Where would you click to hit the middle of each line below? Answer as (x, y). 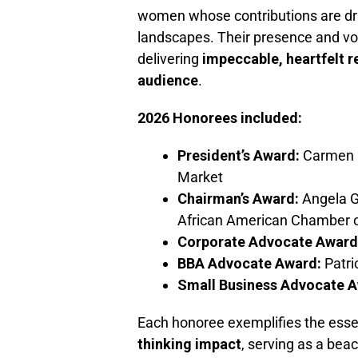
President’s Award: (239, 156)
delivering (170, 59)
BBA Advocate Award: (249, 264)
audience (168, 81)
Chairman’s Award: (238, 199)
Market (200, 177)
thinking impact (189, 344)
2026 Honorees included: (220, 118)
